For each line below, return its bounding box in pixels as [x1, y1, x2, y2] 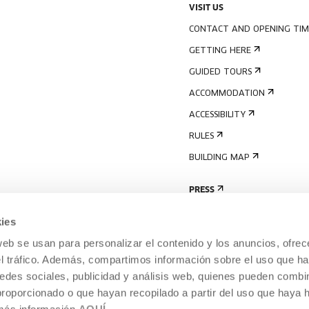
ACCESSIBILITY [189, 111, 246, 119]
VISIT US [189, 4, 223, 12]
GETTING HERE [189, 47, 251, 55]
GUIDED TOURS [189, 68, 252, 77]
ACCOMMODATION [189, 90, 265, 98]
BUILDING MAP [189, 154, 250, 162]
